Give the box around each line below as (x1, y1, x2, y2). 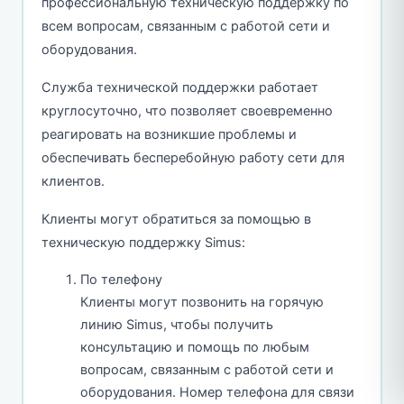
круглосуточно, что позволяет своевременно (41, 102, 333, 119)
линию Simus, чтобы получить (80, 316, 273, 333)
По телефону (80, 271, 162, 288)
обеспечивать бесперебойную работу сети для (41, 149, 344, 166)
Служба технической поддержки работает (41, 78, 318, 96)
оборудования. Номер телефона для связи (80, 383, 354, 400)
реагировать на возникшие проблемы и (41, 125, 297, 142)
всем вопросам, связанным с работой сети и (41, 17, 330, 34)
